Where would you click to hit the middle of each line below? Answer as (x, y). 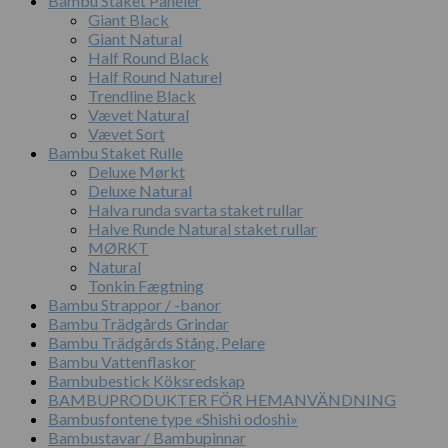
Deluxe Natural (140, 191)
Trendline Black (142, 96)
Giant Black (128, 20)
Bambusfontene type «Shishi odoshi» (173, 419)
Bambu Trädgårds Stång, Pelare (156, 343)
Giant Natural (135, 39)
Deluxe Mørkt (136, 172)
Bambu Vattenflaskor (122, 362)
